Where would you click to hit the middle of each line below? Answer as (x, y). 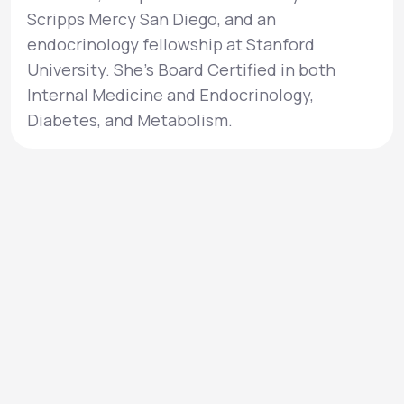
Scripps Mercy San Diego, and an (151, 19)
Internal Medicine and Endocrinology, (170, 95)
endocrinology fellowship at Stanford (171, 44)
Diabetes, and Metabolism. (130, 120)
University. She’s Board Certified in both (181, 69)
